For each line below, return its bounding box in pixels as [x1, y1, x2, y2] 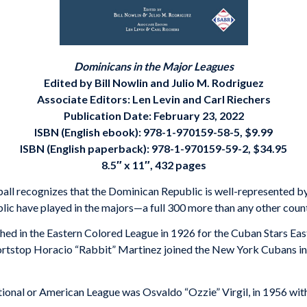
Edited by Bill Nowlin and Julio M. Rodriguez [43, 76, 264, 90]
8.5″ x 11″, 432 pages [101, 158, 206, 172]
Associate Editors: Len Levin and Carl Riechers [36, 93, 271, 106]
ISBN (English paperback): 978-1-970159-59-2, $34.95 [20, 142, 287, 156]
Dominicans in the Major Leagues [73, 60, 234, 73]
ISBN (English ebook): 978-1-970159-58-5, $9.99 [34, 125, 273, 139]
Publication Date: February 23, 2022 [63, 109, 244, 123]
